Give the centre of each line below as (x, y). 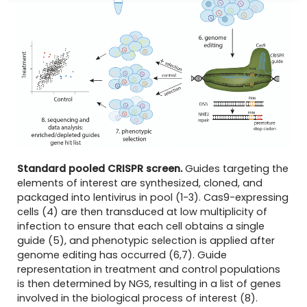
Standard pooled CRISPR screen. (99, 168)
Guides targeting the (235, 168)
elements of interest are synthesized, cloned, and (139, 183)
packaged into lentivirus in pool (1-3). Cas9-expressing (152, 197)
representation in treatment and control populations (148, 269)
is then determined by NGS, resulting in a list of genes (149, 283)
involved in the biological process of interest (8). (137, 298)
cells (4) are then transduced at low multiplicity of (142, 211)
